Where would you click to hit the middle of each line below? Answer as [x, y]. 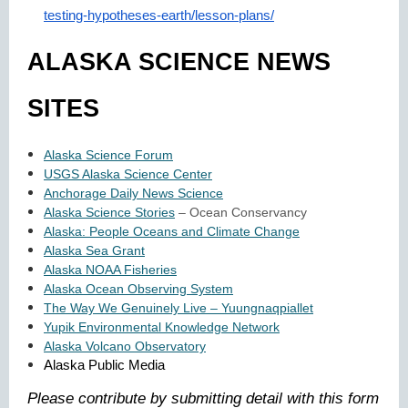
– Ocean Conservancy [243, 212]
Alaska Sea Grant [94, 250]
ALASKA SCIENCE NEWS [179, 62]
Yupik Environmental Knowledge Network [162, 327]
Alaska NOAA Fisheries [110, 270]
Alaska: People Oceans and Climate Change [172, 231]
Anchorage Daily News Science [133, 193]
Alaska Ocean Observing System [138, 289]
